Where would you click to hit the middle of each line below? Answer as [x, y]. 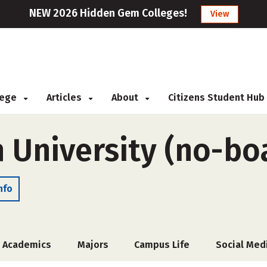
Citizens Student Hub [216, 97]
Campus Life [162, 245]
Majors [93, 245]
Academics [27, 245]
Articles [65, 97]
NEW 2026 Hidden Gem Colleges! [108, 13]
